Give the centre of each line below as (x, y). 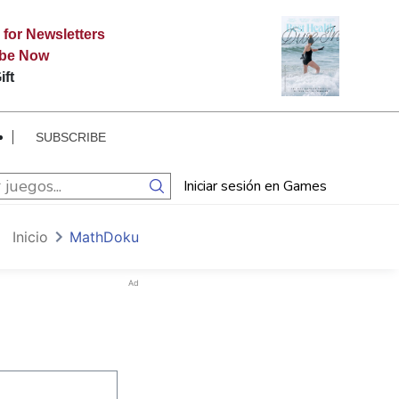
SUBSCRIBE (71, 137)
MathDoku (104, 237)
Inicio (30, 237)
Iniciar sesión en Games (255, 186)
